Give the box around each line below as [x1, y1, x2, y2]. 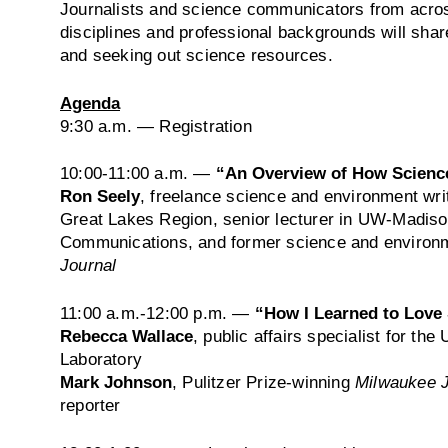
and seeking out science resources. [60, 45, 333, 64]
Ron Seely [60, 187, 140, 206]
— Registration [131, 116, 252, 135]
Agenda [60, 93, 120, 112]
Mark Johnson [60, 373, 172, 391]
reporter [60, 396, 121, 414]
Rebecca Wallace [60, 327, 193, 345]
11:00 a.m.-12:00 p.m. [60, 304, 228, 322]
